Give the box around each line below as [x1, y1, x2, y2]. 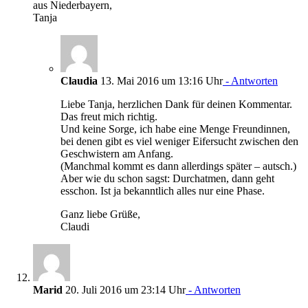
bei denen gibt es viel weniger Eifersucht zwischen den [60, 135, 298, 147]
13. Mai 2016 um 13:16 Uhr [98, 74, 223, 87]
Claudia [60, 74, 98, 87]
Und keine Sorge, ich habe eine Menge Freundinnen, [60, 122, 290, 135]
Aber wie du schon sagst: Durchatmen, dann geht [60, 172, 274, 184]
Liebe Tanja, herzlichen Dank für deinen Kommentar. [60, 98, 292, 110]
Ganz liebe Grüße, [60, 208, 140, 220]
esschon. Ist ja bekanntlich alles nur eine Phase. [60, 184, 265, 197]
